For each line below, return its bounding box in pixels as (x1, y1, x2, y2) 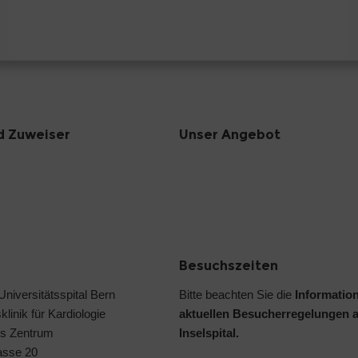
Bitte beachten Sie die (179, 288, 295, 302)
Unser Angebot (179, 127, 280, 143)
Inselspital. (179, 326, 239, 340)
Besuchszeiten (179, 258, 278, 274)
